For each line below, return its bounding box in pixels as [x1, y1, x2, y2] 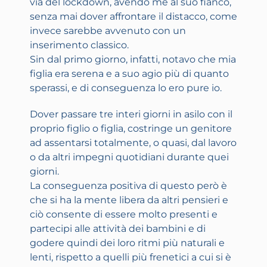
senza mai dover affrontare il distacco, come [30, 11, 237, 23]
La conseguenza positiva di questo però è [30, 180, 227, 192]
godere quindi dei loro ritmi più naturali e [30, 237, 225, 249]
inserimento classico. [30, 39, 129, 51]
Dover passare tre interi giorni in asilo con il [30, 108, 232, 120]
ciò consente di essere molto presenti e [30, 209, 218, 221]
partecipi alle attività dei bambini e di [30, 223, 206, 235]
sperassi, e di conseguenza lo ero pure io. [30, 82, 222, 94]
